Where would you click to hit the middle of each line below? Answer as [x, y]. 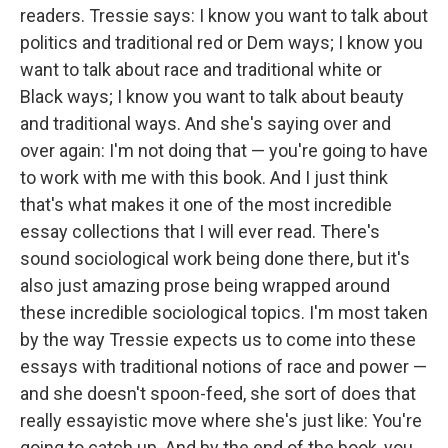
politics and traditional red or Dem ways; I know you [221, 43]
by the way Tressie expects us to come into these [218, 340]
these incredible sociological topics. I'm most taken [224, 313]
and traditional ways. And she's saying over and [205, 124]
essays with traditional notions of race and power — [223, 367]
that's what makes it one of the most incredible [206, 205]
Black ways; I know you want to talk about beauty [212, 97]
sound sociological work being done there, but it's [215, 259]
